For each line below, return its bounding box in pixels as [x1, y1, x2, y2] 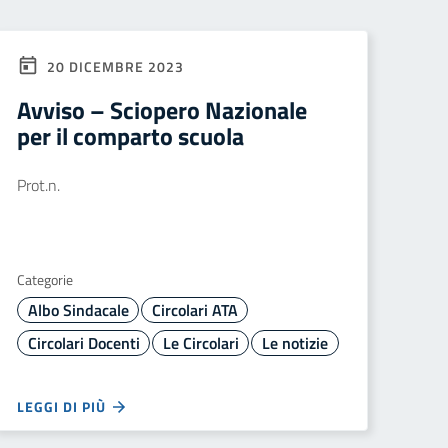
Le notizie [261, 331, 328, 355]
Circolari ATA [151, 298, 238, 322]
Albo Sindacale [27, 298, 129, 322]
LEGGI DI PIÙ [17, 396, 110, 417]
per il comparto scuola [17, 118, 244, 154]
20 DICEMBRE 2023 [43, 56, 184, 77]
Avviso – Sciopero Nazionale [17, 92, 307, 128]
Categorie [17, 269, 73, 290]
